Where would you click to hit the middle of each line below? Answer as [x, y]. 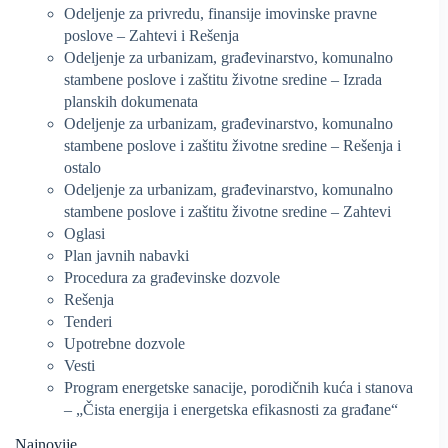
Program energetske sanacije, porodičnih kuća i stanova [238, 388]
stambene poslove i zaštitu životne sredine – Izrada [223, 80]
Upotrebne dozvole [124, 344]
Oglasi [84, 234]
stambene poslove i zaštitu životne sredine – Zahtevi [227, 212]
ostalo [82, 168]
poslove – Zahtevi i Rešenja [151, 36]
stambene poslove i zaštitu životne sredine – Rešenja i [232, 146]
